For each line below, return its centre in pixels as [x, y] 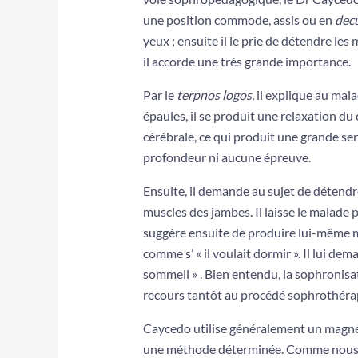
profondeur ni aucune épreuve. [227, 157]
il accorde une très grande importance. [247, 62]
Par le [159, 95]
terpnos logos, [216, 95]
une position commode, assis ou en [239, 20]
